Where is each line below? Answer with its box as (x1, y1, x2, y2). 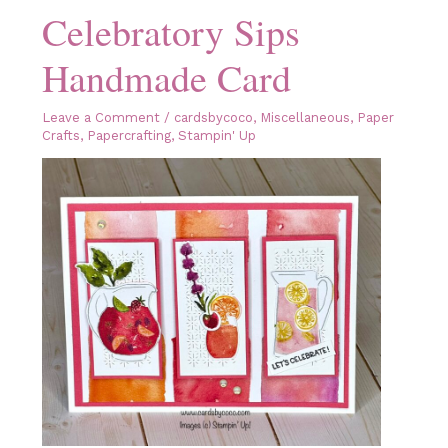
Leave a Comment (41, 109, 160, 125)
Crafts (41, 127, 80, 143)
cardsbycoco (173, 109, 253, 125)
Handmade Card (41, 52, 291, 103)
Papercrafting (86, 127, 171, 143)
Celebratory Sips (41, 6, 300, 57)
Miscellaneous (259, 109, 350, 125)
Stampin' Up (177, 127, 256, 143)
